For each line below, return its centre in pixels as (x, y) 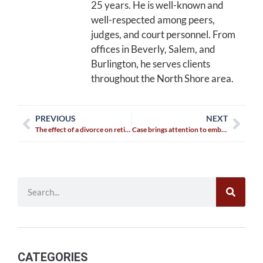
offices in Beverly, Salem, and (153, 49)
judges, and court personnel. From (163, 34)
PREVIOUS (55, 119)
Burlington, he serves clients (151, 63)
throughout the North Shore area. (162, 78)
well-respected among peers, (153, 19)
